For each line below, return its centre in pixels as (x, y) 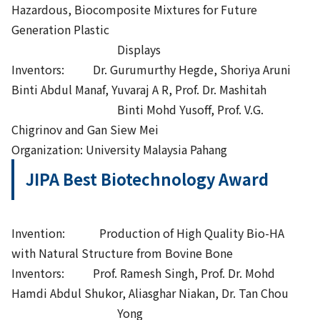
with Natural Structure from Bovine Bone (122, 253)
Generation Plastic (60, 29)
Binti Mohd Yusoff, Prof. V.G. (137, 109)
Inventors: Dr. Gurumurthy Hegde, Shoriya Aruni (151, 69)
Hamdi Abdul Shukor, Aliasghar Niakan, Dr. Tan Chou (150, 293)
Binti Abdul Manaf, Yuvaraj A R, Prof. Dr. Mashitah (139, 89)
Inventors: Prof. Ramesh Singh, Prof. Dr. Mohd (143, 273)
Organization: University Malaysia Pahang (119, 149)
